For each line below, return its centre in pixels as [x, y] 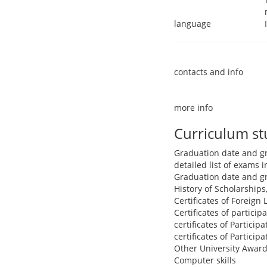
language [193, 24]
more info [193, 108]
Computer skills [205, 260]
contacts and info [209, 72]
